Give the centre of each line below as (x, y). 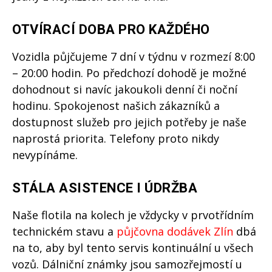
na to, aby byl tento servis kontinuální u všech (133, 248)
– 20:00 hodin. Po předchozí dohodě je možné (129, 73)
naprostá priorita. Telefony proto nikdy (116, 139)
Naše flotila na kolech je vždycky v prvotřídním (133, 215)
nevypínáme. (45, 155)
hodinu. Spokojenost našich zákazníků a (116, 106)
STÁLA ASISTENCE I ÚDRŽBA (105, 188)
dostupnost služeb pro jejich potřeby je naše (129, 122)
